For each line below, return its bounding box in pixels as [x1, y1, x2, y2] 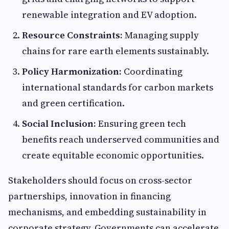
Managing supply [123, 29, 199, 41]
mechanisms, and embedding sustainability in [8, 205, 207, 218]
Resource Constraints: [22, 29, 123, 41]
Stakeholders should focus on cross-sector [8, 174, 192, 187]
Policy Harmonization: [22, 65, 122, 78]
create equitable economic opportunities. [22, 149, 204, 162]
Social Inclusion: [22, 117, 96, 130]
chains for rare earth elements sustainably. [22, 44, 209, 57]
